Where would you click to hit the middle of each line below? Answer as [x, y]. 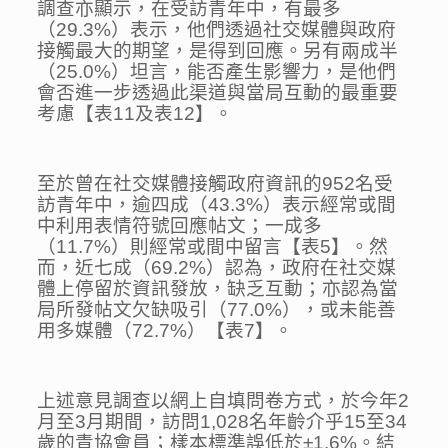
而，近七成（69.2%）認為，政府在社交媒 [217, 268]
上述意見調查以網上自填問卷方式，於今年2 [223, 401]
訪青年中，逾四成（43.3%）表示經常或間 [217, 205]
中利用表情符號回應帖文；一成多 [180, 226]
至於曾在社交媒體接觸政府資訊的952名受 [215, 184]
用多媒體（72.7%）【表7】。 [165, 331]
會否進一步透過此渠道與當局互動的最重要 [218, 93]
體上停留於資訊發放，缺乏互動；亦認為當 [218, 289]
